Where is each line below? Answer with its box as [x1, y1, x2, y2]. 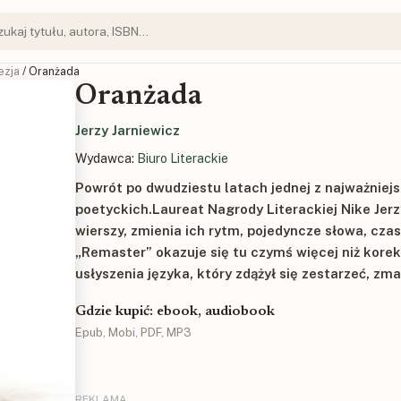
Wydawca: [75, 151, 137, 166]
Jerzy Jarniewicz [75, 123, 180, 138]
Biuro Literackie [137, 151, 228, 166]
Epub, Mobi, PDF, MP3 [75, 326, 192, 339]
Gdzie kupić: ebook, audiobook [75, 304, 275, 319]
